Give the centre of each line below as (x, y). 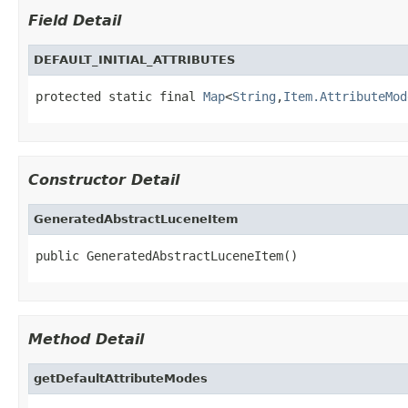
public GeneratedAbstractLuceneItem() (167, 255)
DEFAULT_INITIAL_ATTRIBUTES (134, 59)
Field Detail (75, 20)
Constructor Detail (104, 179)
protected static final (119, 96)
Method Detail (86, 339)
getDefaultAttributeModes (121, 378)
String (254, 96)
